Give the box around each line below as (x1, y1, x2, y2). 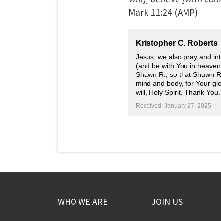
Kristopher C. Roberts (136, 39, 218, 47)
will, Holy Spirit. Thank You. (136, 88, 220, 96)
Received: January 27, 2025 (136, 102, 211, 109)
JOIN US (151, 196, 183, 207)
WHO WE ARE (58, 196, 108, 207)
